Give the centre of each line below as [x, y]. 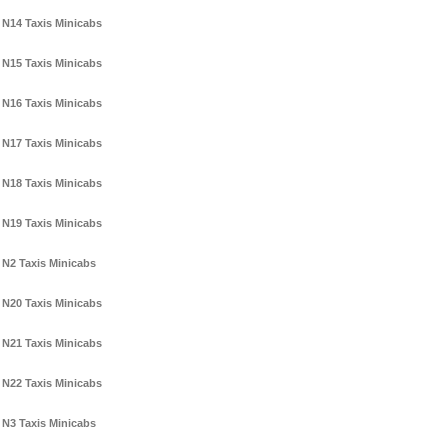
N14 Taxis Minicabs [52, 23]
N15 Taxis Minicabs [52, 63]
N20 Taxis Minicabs [52, 303]
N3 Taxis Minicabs [49, 423]
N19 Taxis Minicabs [52, 223]
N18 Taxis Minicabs [52, 183]
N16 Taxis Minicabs [52, 103]
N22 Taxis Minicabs [52, 383]
